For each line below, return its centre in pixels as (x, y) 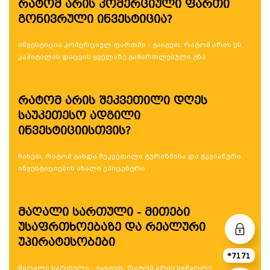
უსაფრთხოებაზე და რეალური (112, 227)
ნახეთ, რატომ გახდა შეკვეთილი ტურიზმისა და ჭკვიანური (130, 156)
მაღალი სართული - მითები (104, 212)
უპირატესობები (67, 242)
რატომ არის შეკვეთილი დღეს (113, 100)
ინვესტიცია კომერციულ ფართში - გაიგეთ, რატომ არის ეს (130, 44)
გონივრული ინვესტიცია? (95, 19)
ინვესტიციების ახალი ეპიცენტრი (82, 168)
